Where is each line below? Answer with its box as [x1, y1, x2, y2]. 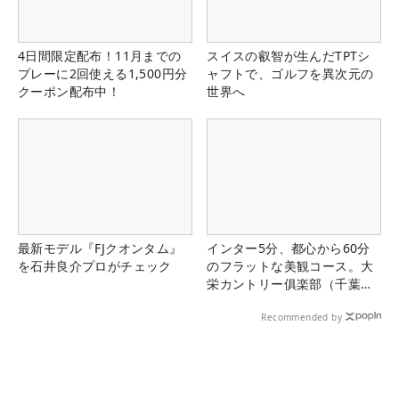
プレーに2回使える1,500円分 [18, 64, 188, 82]
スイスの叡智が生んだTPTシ [207, 46, 370, 64]
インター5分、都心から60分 [207, 240, 370, 257]
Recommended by [261, 311, 342, 324]
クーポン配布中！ [18, 82, 121, 100]
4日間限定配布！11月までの [18, 46, 182, 64]
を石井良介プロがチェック [18, 257, 172, 275]
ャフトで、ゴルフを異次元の [207, 64, 374, 82]
